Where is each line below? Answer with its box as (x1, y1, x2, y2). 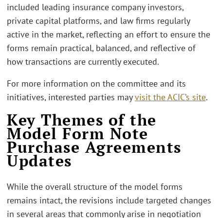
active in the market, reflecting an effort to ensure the (7, 28, 210, 40)
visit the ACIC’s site (135, 91, 206, 103)
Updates (7, 150, 72, 171)
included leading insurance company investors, (7, 1, 183, 13)
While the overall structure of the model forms (7, 181, 182, 192)
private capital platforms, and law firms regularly (7, 15, 190, 26)
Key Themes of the (7, 109, 157, 130)
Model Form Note (7, 123, 148, 144)
